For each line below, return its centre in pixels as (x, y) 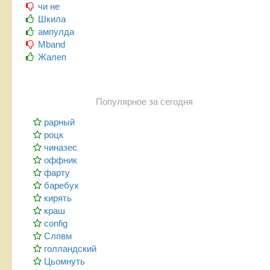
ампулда (56, 32)
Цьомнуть (64, 262)
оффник (61, 160)
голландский (70, 249)
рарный (59, 122)
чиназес (61, 148)
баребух (61, 186)
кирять (58, 198)
